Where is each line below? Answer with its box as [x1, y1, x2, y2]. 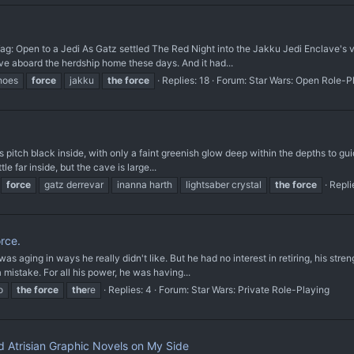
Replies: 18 [162, 73, 209, 86]
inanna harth [117, 179, 172, 191]
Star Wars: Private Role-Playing [191, 284, 330, 296]
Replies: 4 [108, 284, 152, 296]
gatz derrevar [44, 179, 104, 191]
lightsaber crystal [186, 179, 262, 191]
